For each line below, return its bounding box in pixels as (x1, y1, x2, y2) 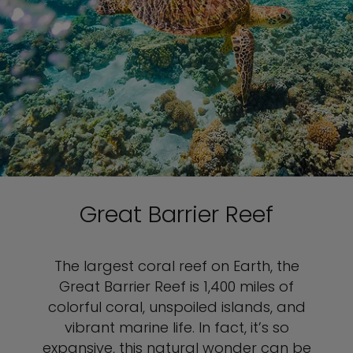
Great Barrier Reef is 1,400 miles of (59, 277, 294, 296)
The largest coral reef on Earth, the (54, 256, 299, 276)
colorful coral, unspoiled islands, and (47, 297, 306, 317)
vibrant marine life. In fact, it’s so (64, 318, 289, 337)
